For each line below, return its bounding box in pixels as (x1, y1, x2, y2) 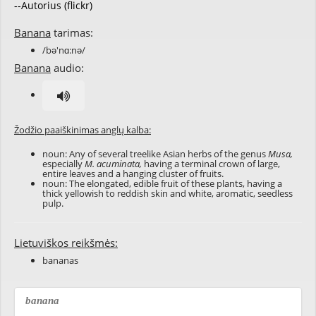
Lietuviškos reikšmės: (14, 236, 118, 250)
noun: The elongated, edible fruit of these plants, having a (42, 177, 282, 190)
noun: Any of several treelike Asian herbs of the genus (42, 147, 268, 160)
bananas (42, 254, 78, 267)
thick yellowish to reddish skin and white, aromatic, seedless (42, 187, 293, 200)
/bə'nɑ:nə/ (42, 44, 85, 56)
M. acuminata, (85, 157, 142, 170)
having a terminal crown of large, (142, 157, 280, 170)
